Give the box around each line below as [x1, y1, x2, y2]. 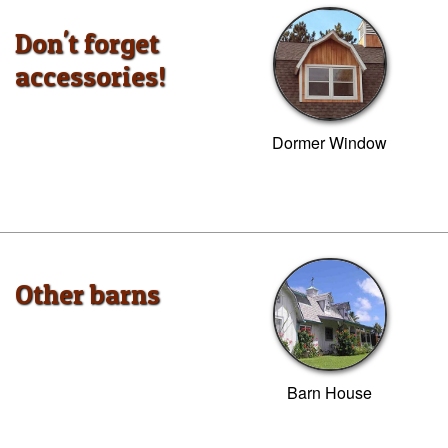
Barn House [287, 380, 373, 404]
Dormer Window [272, 130, 388, 154]
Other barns [15, 278, 160, 311]
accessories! [15, 60, 166, 93]
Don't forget [15, 27, 159, 60]
